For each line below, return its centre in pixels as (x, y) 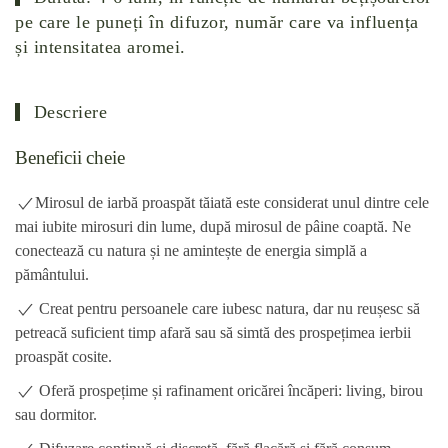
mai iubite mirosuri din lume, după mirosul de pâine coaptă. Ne (213, 226)
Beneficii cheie (70, 157)
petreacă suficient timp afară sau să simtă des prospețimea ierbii (213, 332)
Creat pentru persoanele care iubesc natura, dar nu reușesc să (227, 308)
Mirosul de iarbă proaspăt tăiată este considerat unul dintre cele (232, 202)
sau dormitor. (56, 414)
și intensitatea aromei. (100, 47)
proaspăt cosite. (63, 356)
